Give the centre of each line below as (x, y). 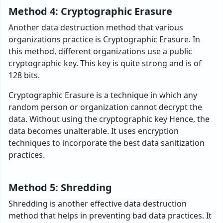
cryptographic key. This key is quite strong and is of (105, 63)
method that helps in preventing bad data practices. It (110, 216)
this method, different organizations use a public (100, 51)
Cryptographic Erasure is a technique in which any (103, 95)
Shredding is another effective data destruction (98, 204)
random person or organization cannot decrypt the (105, 107)
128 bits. (24, 75)
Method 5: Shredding (60, 187)
